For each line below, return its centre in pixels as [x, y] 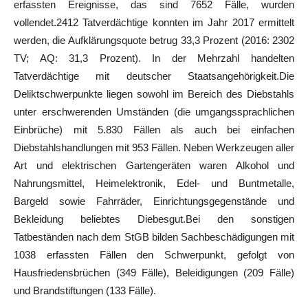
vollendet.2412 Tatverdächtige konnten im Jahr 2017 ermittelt [154, 22]
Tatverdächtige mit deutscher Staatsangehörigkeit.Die [154, 76]
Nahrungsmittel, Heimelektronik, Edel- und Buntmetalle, [154, 183]
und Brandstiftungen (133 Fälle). [85, 290]
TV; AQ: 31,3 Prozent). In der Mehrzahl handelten [154, 58]
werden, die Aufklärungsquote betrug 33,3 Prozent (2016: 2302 [154, 40]
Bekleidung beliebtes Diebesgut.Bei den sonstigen [154, 219]
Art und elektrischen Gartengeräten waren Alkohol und [154, 165]
